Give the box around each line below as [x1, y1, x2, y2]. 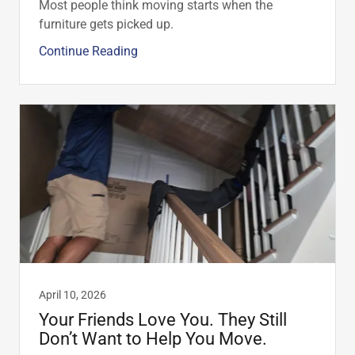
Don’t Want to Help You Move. [39, 329, 267, 349]
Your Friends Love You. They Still [39, 310, 287, 330]
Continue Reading [39, 44, 138, 59]
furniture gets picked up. [39, 17, 174, 32]
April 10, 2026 [39, 288, 106, 302]
